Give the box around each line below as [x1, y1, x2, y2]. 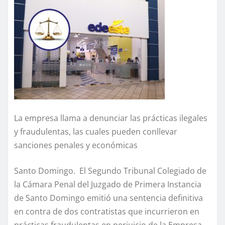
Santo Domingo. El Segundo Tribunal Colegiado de [14, 165, 206, 176]
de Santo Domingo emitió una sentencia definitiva [14, 192, 203, 203]
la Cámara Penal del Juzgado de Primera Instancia [14, 178, 201, 190]
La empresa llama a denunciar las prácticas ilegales [14, 112, 207, 124]
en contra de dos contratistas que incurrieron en [14, 205, 199, 217]
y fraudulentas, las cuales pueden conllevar [14, 126, 177, 137]
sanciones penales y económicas [14, 139, 138, 151]
